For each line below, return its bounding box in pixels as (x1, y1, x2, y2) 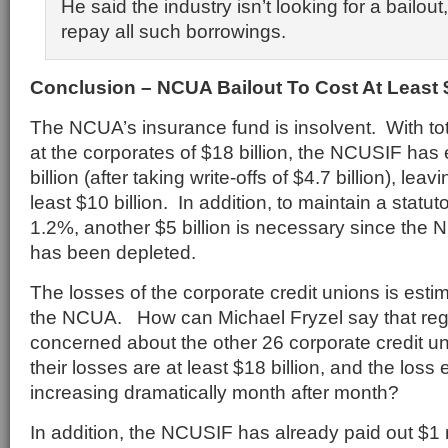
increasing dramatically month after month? (30, 381, 399, 403)
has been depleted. (30, 241, 196, 263)
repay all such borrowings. (61, 20, 286, 42)
